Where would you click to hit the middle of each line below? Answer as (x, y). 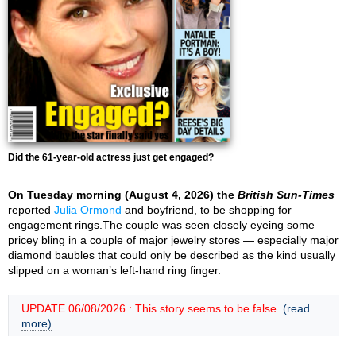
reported (31, 210)
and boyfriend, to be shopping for (207, 210)
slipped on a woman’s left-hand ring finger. (114, 270)
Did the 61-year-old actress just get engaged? (111, 157)
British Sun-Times (286, 195)
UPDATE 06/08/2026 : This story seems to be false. (152, 308)
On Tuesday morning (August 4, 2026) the (123, 195)
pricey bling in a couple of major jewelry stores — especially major (173, 240)
